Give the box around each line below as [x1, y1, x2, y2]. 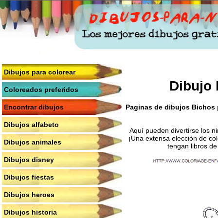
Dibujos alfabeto [4, 121, 59, 128]
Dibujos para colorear [4, 68, 75, 76]
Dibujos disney [4, 156, 54, 163]
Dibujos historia [4, 208, 57, 216]
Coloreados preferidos [4, 86, 78, 93]
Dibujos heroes [4, 191, 54, 199]
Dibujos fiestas [4, 173, 54, 181]
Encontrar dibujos [4, 103, 64, 111]
